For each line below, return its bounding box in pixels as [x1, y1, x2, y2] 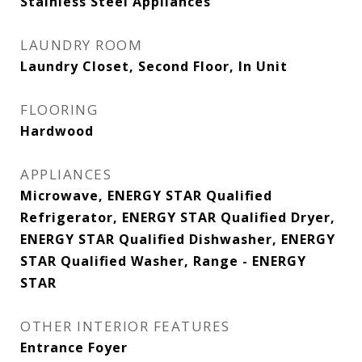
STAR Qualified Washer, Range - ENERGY [20, 252, 306, 270]
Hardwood [20, 122, 94, 140]
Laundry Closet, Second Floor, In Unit [20, 57, 288, 75]
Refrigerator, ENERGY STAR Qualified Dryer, [20, 208, 335, 226]
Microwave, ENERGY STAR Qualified [20, 187, 272, 204]
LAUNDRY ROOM [20, 36, 142, 54]
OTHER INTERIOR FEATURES [20, 317, 230, 335]
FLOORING [20, 100, 98, 119]
